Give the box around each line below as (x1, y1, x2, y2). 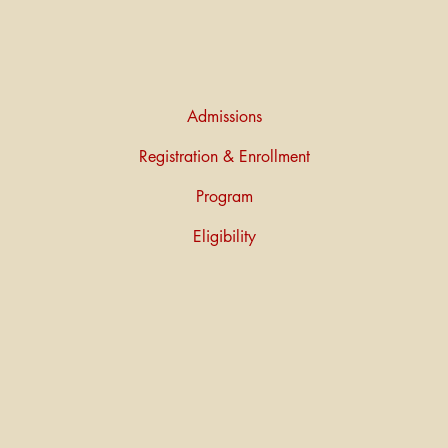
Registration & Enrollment (138, 145, 310, 167)
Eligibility (192, 225, 256, 247)
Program (195, 185, 253, 207)
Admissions (186, 105, 262, 127)
